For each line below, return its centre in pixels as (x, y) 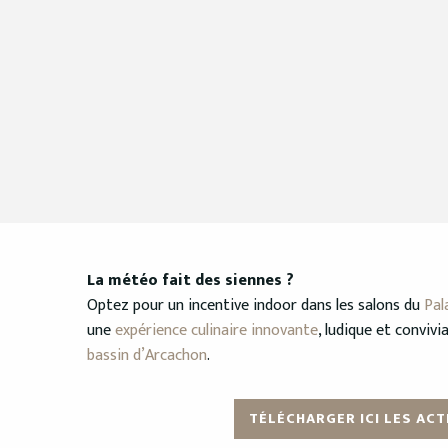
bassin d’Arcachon (147, 355)
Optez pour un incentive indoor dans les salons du (255, 305)
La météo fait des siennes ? (190, 280)
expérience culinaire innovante (216, 330)
